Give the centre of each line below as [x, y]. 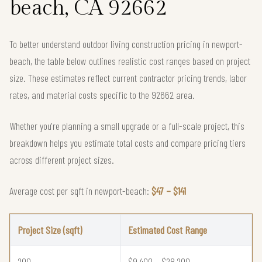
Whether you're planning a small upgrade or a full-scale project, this [127, 126]
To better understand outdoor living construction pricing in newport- [126, 44]
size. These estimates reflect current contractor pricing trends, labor [128, 78]
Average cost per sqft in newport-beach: [80, 191]
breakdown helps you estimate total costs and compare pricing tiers [127, 143]
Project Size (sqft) [50, 230]
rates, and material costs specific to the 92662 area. [102, 95]
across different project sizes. [62, 160]
